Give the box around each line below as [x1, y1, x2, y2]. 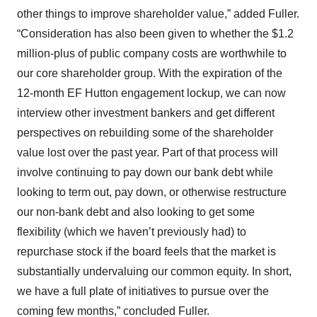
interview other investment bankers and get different [17, 107, 275, 119]
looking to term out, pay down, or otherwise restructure [17, 186, 287, 198]
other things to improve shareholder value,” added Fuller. [17, 8, 299, 20]
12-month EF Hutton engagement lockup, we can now [17, 87, 286, 99]
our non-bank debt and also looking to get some [17, 206, 255, 218]
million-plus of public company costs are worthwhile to [17, 47, 287, 59]
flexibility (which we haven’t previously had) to [17, 226, 246, 238]
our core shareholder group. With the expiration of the [17, 67, 282, 79]
